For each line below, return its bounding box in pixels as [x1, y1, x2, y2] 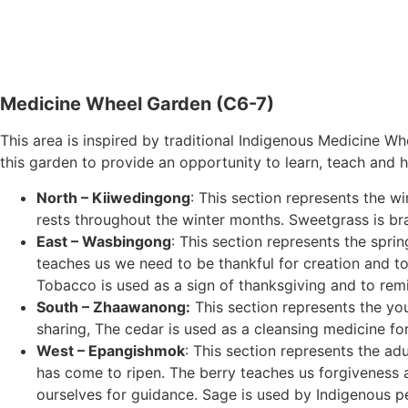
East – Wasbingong [36, 231, 171, 250]
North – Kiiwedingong [36, 188, 190, 207]
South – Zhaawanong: [36, 297, 190, 316]
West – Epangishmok [36, 341, 185, 360]
